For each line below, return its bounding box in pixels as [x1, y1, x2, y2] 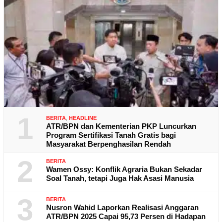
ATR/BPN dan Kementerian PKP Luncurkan [46, 122, 196, 131]
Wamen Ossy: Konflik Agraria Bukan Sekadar [46, 165, 202, 174]
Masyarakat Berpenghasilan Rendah [46, 140, 171, 149]
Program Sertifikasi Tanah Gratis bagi [46, 131, 176, 140]
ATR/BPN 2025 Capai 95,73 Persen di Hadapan [46, 212, 206, 221]
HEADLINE [69, 115, 97, 121]
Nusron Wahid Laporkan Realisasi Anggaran [46, 203, 199, 212]
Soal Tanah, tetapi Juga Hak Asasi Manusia [46, 174, 194, 183]
